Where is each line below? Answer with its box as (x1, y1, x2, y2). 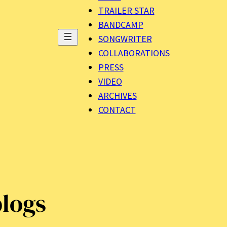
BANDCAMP (98, 19, 143, 31)
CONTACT (98, 104, 136, 116)
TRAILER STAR (98, 5, 155, 17)
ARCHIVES (98, 90, 137, 102)
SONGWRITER (98, 33, 152, 45)
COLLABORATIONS (98, 47, 170, 59)
